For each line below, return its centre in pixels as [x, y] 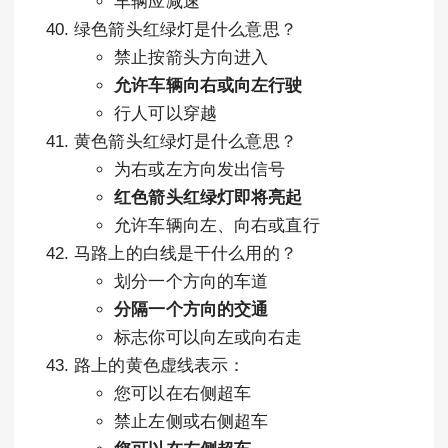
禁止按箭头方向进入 [191, 57]
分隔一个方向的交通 [191, 309]
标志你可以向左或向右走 [208, 337]
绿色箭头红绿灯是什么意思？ [185, 29]
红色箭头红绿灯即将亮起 [208, 197]
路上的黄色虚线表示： [160, 365]
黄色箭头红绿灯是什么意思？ [185, 141]
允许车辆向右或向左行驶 [208, 85]
